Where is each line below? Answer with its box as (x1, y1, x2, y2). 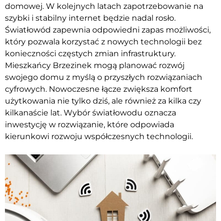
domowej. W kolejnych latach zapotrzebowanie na (5, 1, 203, 11)
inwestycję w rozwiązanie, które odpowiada (5, 119, 174, 129)
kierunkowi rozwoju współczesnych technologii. (5, 131, 193, 141)
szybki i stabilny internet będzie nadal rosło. (5, 13, 176, 23)
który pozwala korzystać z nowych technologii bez (5, 37, 202, 46)
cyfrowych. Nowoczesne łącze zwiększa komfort (5, 84, 192, 94)
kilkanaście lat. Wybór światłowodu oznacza (5, 108, 176, 117)
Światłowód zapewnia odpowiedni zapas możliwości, (5, 25, 211, 35)
